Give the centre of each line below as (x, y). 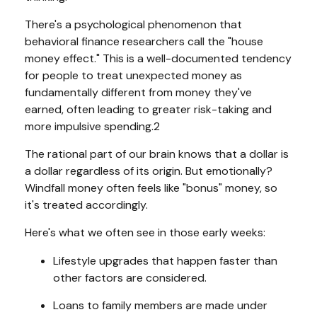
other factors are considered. (130, 277)
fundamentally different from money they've (138, 92)
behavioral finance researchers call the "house (144, 41)
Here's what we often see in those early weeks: (145, 232)
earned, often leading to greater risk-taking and (148, 109)
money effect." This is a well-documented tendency (158, 58)
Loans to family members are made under (160, 305)
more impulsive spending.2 (94, 126)
